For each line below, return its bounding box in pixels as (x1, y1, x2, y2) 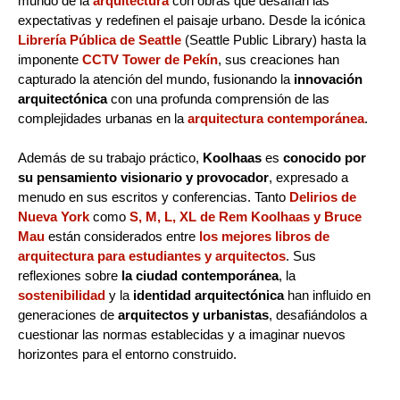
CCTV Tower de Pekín (82, 51, 218, 67)
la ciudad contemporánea (121, 267, 279, 283)
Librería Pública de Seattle (18, 31, 181, 47)
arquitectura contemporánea (187, 110, 364, 126)
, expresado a (269, 169, 348, 185)
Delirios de (289, 188, 356, 204)
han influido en (284, 287, 371, 303)
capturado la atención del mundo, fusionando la (18, 71, 294, 87)
